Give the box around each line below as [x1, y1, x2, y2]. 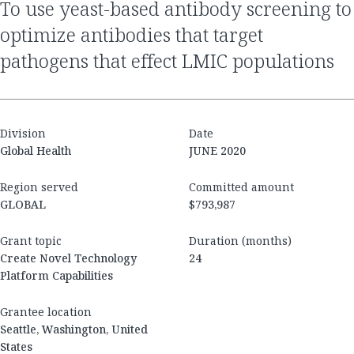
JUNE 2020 [189, 143, 246, 159]
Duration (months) [189, 233, 292, 249]
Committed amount [189, 179, 294, 195]
